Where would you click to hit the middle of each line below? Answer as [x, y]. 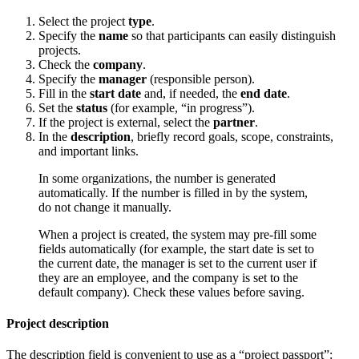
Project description [58, 324]
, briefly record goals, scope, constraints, [232, 136]
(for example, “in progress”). [181, 107]
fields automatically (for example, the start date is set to [176, 248]
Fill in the [64, 93]
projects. [60, 50]
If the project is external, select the [126, 122]
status [92, 107]
